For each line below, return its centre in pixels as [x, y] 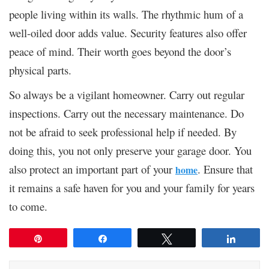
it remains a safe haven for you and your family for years [132, 188]
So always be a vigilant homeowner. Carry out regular [127, 95]
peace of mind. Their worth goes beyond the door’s [120, 52]
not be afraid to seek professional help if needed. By [123, 132]
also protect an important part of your [92, 169]
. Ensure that [225, 169]
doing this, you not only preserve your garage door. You [130, 151]
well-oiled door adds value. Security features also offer [128, 33]
